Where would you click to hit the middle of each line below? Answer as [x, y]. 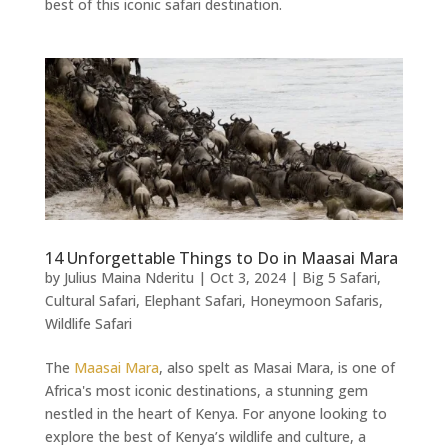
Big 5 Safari [339, 278]
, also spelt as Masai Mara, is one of [276, 368]
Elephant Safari [192, 301]
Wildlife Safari [88, 324]
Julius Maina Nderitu [128, 278]
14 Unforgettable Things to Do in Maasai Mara [221, 258]
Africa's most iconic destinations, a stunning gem [206, 391]
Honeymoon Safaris [314, 301]
